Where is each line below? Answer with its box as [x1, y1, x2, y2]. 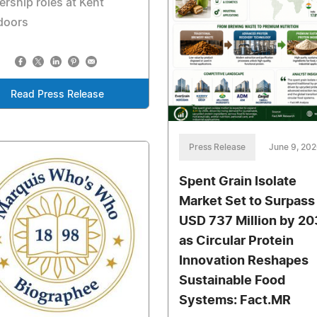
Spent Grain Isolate [178, 175, 296, 189]
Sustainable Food [178, 275, 285, 288]
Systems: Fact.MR [178, 294, 291, 308]
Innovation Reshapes [178, 255, 309, 268]
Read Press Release [10, 90, 104, 100]
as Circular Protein [178, 235, 294, 248]
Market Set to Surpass [178, 195, 315, 209]
